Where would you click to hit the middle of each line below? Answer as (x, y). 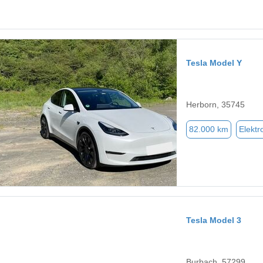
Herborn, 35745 (215, 105)
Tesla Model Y (214, 63)
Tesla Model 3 (214, 220)
